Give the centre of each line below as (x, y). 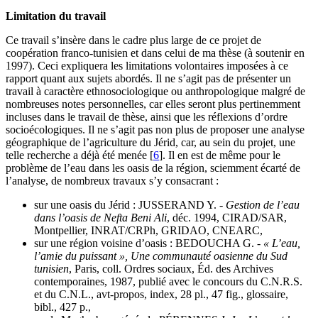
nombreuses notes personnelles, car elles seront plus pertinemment (153, 104)
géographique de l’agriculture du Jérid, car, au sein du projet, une (150, 143)
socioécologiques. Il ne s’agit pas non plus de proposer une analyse (155, 130)
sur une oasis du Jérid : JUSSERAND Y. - (130, 205)
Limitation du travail (56, 16)
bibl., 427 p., (62, 307)
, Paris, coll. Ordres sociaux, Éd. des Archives (171, 269)
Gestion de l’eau (263, 205)
